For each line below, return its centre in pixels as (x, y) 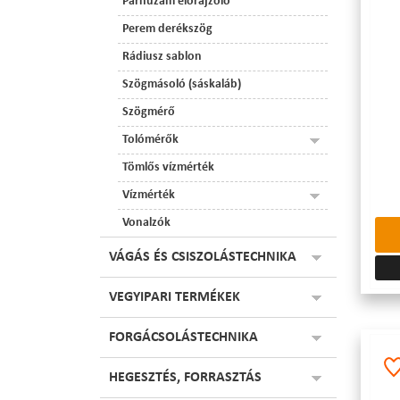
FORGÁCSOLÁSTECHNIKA (183, 337)
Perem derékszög (167, 29)
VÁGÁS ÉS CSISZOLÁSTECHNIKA (203, 257)
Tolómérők (150, 140)
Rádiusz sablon (162, 57)
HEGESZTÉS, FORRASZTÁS (185, 378)
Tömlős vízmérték (168, 167)
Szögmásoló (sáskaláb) (182, 84)
